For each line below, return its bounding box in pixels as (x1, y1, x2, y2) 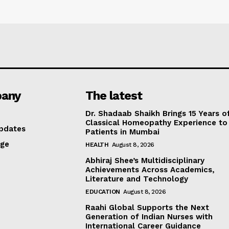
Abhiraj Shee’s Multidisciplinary (85, 155, 205, 165)
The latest (85, 88, 143, 103)
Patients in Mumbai (85, 127, 160, 136)
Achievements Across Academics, (85, 165, 215, 174)
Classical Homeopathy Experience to (85, 118, 228, 127)
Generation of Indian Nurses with (85, 212, 213, 221)
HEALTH (85, 141, 109, 148)
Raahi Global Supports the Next (85, 202, 210, 212)
